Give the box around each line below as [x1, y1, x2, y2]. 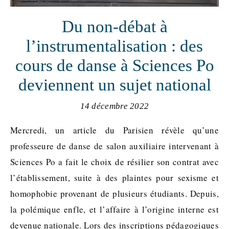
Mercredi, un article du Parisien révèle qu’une [10, 124, 18, 136]
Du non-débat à [61, 17, 168, 36]
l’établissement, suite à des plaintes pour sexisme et [10, 171, 219, 184]
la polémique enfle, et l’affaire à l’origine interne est [10, 203, 219, 215]
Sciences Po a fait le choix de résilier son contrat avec [10, 155, 219, 168]
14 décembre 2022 [80, 101, 149, 111]
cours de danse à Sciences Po [15, 56, 214, 75]
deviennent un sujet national [18, 75, 211, 94]
